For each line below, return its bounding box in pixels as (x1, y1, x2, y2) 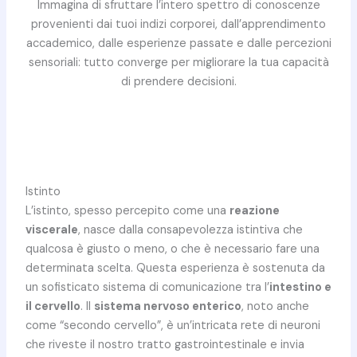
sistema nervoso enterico (93, 299, 241, 315)
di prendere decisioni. (120, 73, 237, 89)
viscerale (25, 222, 78, 238)
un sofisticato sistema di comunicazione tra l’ (25, 280, 269, 296)
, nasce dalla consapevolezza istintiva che (77, 222, 303, 238)
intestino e (269, 280, 331, 296)
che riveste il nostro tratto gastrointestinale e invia (25, 337, 304, 353)
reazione (229, 203, 280, 219)
